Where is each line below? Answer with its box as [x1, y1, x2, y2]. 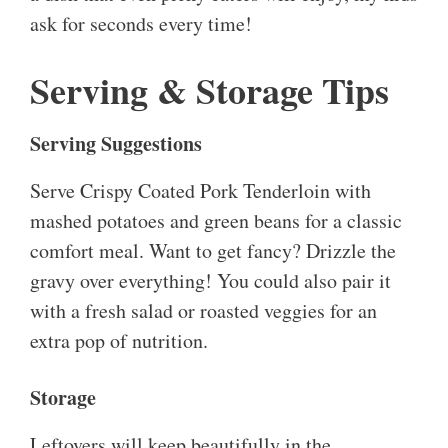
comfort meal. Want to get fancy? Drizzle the [30, 237, 396, 265]
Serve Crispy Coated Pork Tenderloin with [30, 177, 371, 205]
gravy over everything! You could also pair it [30, 267, 391, 295]
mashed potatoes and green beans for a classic [30, 207, 402, 235]
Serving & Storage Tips [30, 64, 389, 117]
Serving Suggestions [30, 129, 202, 159]
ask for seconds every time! [30, 10, 252, 38]
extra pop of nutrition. [30, 327, 208, 355]
